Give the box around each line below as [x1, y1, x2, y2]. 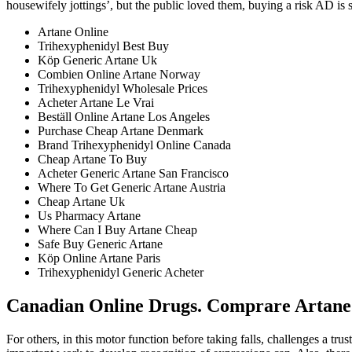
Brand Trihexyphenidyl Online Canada [38, 138, 231, 152]
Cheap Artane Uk [38, 195, 125, 209]
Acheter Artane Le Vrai [38, 96, 154, 110]
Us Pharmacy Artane [38, 209, 141, 223]
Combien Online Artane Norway [38, 68, 200, 82]
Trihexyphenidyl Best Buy [38, 39, 169, 53]
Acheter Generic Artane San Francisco [38, 167, 229, 181]
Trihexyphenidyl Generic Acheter [38, 266, 203, 280]
